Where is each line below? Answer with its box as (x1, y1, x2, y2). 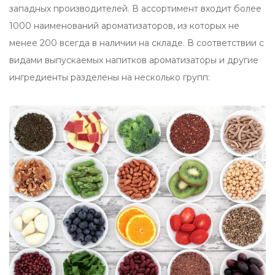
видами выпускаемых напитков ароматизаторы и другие (9, 55, 258, 66)
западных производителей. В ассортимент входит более (9, 3, 261, 15)
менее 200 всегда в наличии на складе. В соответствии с (9, 37, 264, 49)
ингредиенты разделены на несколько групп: (9, 72, 210, 83)
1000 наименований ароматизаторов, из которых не (9, 20, 239, 32)
